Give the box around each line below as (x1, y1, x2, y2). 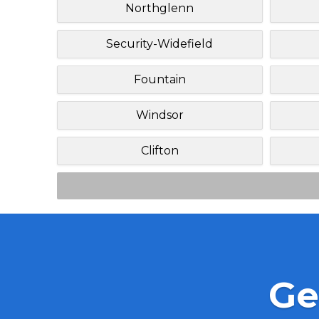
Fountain (133, 72, 186, 86)
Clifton (140, 143, 179, 157)
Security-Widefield (106, 36, 214, 51)
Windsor (135, 108, 184, 122)
